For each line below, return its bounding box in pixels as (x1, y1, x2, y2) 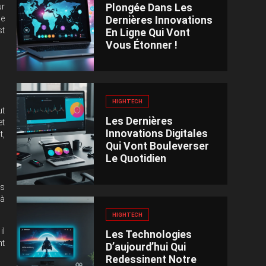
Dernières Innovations (106, 14, 213, 26)
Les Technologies (106, 228, 192, 240)
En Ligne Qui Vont (106, 26, 191, 39)
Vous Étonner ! (106, 39, 178, 51)
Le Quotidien (106, 152, 167, 164)
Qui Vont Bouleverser (106, 140, 210, 152)
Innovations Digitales (106, 127, 208, 140)
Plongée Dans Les (106, 1, 193, 14)
